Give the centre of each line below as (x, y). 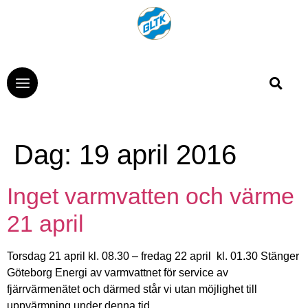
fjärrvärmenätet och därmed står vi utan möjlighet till (132, 289)
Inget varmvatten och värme (151, 196)
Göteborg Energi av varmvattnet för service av (118, 273)
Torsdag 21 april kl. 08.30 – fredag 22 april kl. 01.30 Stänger (153, 256)
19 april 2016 (158, 155)
